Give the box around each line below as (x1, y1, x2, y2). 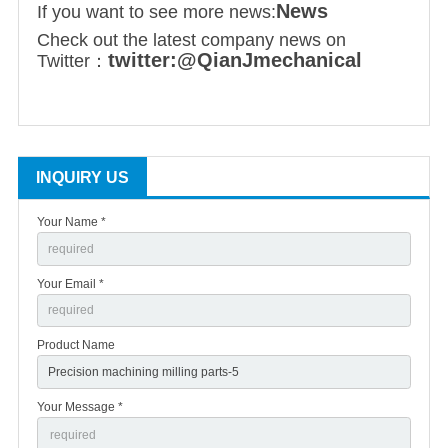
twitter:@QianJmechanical (108, 49, 362, 72)
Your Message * (37, 399, 123, 414)
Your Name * (37, 215, 106, 230)
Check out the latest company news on (37, 30, 346, 51)
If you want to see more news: (37, 2, 276, 23)
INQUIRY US (36, 169, 129, 187)
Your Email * (37, 276, 104, 291)
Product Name (37, 338, 115, 353)
